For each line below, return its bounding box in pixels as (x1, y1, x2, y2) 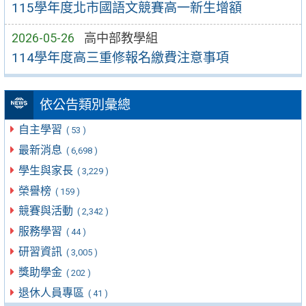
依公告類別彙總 (39, 97, 130, 113)
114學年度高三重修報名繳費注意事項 (11, 49, 229, 66)
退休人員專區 (18, 286, 87, 299)
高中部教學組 (83, 31, 158, 46)
